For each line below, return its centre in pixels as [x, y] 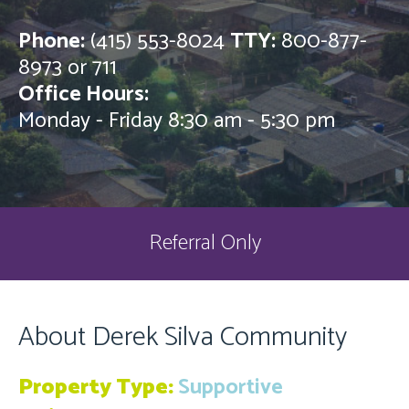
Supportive [228, 388]
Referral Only [204, 243]
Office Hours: [84, 94]
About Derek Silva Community [183, 337]
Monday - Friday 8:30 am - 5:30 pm [177, 121]
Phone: [52, 42]
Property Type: [96, 388]
